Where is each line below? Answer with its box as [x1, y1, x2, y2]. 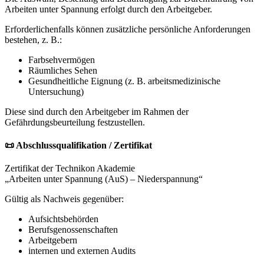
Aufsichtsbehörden [28, 214, 98, 225]
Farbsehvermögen [28, 54, 95, 65]
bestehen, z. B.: [5, 34, 62, 45]
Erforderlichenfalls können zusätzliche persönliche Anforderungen [5, 24, 250, 34]
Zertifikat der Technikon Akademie [5, 163, 135, 174]
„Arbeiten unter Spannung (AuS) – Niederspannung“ [5, 174, 203, 184]
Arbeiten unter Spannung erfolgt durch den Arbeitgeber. [5, 4, 212, 14]
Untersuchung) [28, 86, 84, 97]
